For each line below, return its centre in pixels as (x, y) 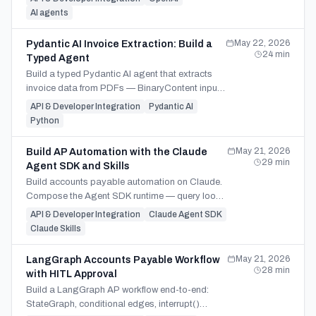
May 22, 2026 (262, 43)
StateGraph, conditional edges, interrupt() (113, 304)
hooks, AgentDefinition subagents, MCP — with (124, 210)
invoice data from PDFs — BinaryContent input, (124, 88)
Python (45, 121)
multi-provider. (56, 116)
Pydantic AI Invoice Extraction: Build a (119, 44)
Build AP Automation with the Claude (117, 152)
